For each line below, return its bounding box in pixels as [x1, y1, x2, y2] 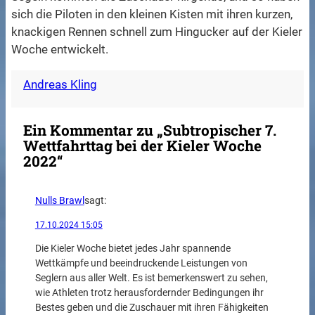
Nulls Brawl [34, 195, 84, 207]
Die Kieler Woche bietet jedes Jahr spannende [34, 242, 231, 255]
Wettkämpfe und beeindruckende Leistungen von [34, 257, 247, 269]
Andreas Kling [23, 77, 98, 92]
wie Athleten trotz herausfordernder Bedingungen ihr [34, 286, 264, 299]
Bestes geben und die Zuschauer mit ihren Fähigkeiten [34, 301, 269, 314]
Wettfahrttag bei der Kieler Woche [23, 136, 262, 156]
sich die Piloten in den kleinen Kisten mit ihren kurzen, [11, 7, 293, 22]
